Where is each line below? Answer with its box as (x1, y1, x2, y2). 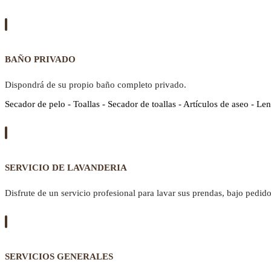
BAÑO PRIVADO (5, 54, 76, 64)
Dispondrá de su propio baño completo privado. (5, 80, 186, 90)
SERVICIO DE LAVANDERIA (5, 163, 127, 173)
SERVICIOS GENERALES (5, 252, 113, 262)
